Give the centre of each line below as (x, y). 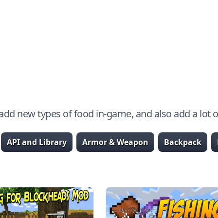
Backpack (183, 142)
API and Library (37, 142)
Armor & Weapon (115, 142)
